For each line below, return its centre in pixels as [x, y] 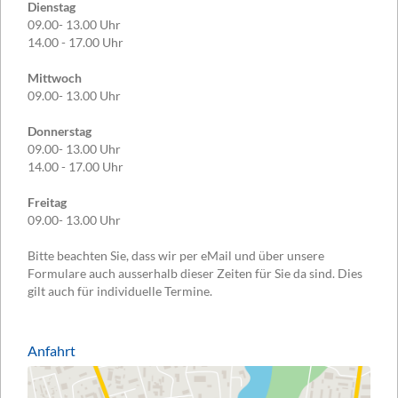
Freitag [47, 202]
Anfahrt [52, 350]
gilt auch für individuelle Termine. [120, 291]
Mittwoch [55, 77]
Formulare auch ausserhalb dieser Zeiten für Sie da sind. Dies [195, 273]
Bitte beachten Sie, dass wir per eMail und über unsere [176, 255]
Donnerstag [60, 131]
